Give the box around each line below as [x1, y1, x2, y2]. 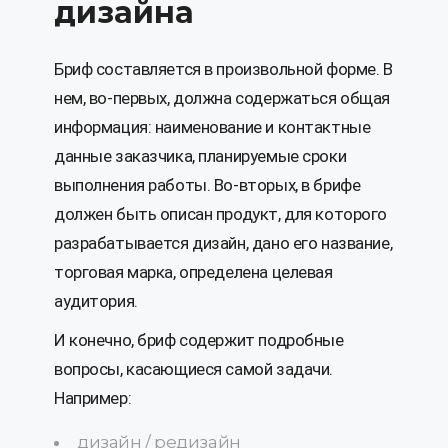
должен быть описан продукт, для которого [54, 203, 388, 224]
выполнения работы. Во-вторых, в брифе [54, 174, 361, 195]
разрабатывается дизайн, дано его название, [54, 232, 393, 253]
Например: [54, 387, 132, 408]
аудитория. [54, 290, 138, 311]
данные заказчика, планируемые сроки [54, 145, 347, 166]
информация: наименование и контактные [54, 116, 371, 137]
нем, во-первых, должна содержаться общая [54, 87, 391, 108]
